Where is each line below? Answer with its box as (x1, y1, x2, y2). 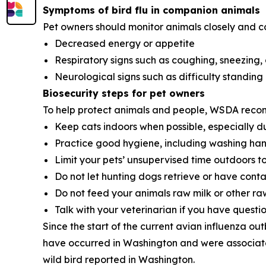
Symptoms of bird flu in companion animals (43, 4, 260, 17)
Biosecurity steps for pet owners (43, 87, 205, 100)
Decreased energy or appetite (55, 37, 195, 50)
